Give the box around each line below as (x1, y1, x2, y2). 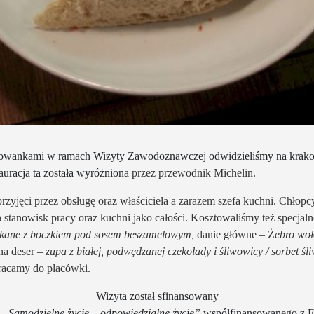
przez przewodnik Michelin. (132, 167, 256, 179)
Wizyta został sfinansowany (95, 290, 219, 302)
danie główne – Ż (197, 228, 275, 240)
